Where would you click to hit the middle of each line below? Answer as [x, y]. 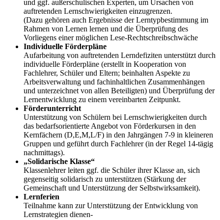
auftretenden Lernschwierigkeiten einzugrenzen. [98, 11]
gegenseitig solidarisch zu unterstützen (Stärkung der [105, 179]
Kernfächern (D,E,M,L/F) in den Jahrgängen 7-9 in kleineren [118, 135]
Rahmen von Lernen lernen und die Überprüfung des [106, 28]
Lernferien [41, 196]
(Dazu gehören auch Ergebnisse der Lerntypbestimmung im [116, 20]
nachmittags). [44, 152]
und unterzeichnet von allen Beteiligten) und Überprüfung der [119, 90]
